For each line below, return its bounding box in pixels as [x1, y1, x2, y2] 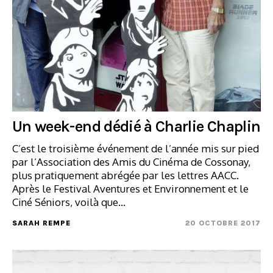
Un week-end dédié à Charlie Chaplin [12, 116, 261, 136]
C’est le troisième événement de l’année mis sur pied [12, 141, 259, 155]
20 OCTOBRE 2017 [185, 218, 261, 227]
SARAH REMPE [12, 218, 71, 227]
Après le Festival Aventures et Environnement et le [12, 182, 249, 195]
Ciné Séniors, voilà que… [12, 195, 126, 208]
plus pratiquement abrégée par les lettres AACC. [12, 168, 239, 182]
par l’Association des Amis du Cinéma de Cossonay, [12, 155, 250, 168]
